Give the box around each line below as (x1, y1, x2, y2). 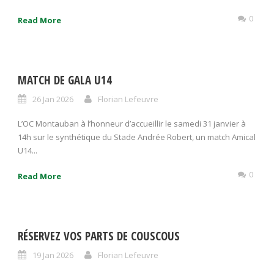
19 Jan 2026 (32, 250, 73, 261)
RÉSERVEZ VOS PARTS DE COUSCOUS (18, 228, 180, 244)
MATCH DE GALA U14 (18, 72, 112, 88)
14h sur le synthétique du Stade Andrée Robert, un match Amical (18, 131, 256, 143)
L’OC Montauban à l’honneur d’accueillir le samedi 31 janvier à (18, 118, 246, 129)
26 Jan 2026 (32, 94, 73, 105)
